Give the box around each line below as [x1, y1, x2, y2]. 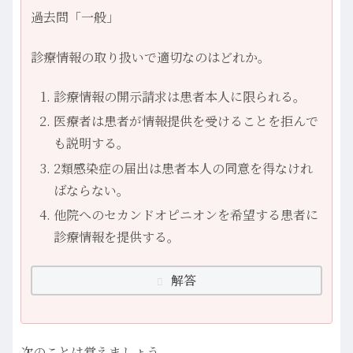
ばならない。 [54, 180, 130, 199]
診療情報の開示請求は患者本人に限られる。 [54, 87, 307, 106]
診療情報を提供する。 [54, 227, 180, 246]
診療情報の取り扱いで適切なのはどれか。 [31, 47, 270, 66]
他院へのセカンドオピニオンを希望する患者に [54, 205, 319, 224]
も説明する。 [54, 134, 130, 153]
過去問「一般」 [31, 8, 119, 27]
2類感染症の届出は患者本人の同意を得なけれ [54, 158, 314, 177]
